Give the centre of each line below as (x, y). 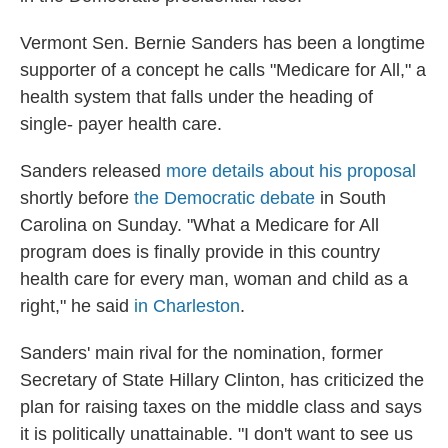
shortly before (77, 198)
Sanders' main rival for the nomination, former (201, 353)
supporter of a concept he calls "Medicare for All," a (223, 70)
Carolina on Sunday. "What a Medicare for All (199, 225)
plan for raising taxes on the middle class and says (221, 407)
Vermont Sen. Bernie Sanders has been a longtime (222, 43)
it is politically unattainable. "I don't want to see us (216, 434)
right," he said (77, 306)
